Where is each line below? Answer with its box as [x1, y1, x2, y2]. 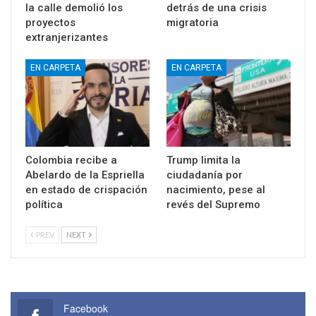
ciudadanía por [166, 169, 243, 182]
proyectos [25, 16, 75, 30]
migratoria [166, 16, 219, 30]
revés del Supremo [166, 198, 260, 212]
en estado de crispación [25, 183, 147, 197]
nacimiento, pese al [166, 183, 265, 197]
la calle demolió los [25, 1, 123, 15]
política [25, 198, 63, 212]
